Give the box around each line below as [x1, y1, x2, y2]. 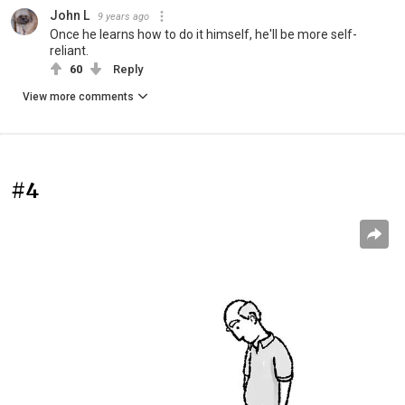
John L [50, 7, 89, 23]
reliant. [50, 42, 89, 58]
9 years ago [98, 10, 149, 23]
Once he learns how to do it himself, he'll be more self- [50, 26, 357, 42]
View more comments [23, 89, 134, 103]
